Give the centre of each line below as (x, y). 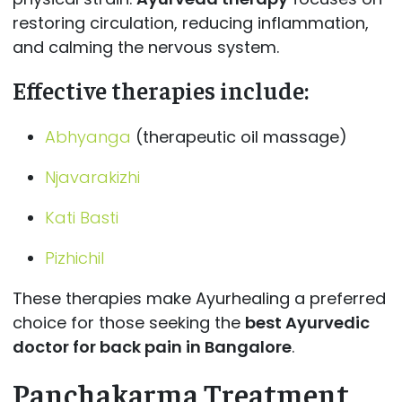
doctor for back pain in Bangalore (152, 346)
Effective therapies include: (160, 90)
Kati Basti (81, 217)
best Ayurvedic (307, 322)
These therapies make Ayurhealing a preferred (199, 298)
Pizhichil (74, 258)
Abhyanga (87, 136)
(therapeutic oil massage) (239, 136)
